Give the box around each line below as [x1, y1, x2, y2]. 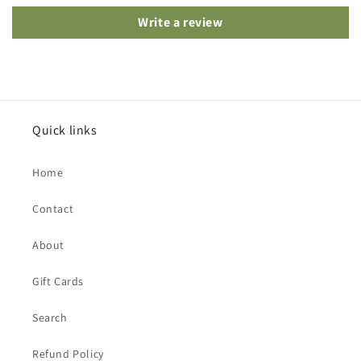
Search [32, 310, 68, 326]
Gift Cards [32, 274, 84, 289]
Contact [32, 201, 74, 217]
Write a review [138, 14, 223, 31]
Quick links [32, 122, 98, 139]
